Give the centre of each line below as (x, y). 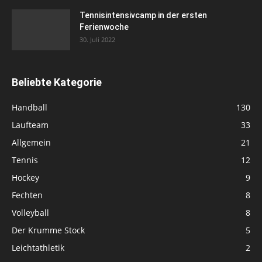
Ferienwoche (104, 27)
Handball (30, 108)
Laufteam (30, 125)
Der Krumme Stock (48, 230)
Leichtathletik (38, 248)
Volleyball (30, 213)
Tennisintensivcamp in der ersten (143, 15)
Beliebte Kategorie (57, 82)
